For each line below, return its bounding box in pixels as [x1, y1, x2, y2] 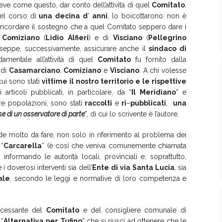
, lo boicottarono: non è [107, 11, 187, 20]
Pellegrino [148, 33, 187, 42]
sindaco [148, 44, 176, 53]
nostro [76, 77, 99, 85]
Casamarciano [8, 66, 60, 74]
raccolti [85, 99, 112, 107]
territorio [101, 77, 134, 85]
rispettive [152, 77, 187, 85]
